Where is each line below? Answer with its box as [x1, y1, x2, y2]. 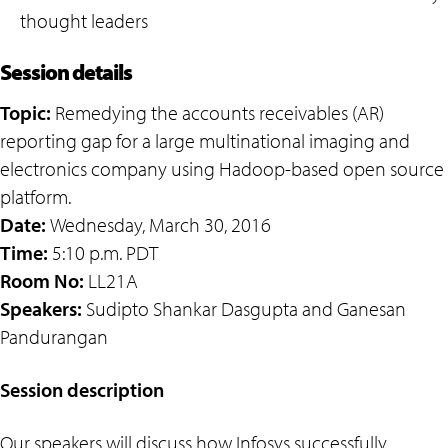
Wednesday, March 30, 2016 [50, 212, 271, 237]
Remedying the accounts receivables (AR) [51, 100, 384, 125]
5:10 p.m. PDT [52, 240, 158, 265]
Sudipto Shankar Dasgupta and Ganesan [82, 296, 406, 321]
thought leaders [20, 8, 148, 33]
